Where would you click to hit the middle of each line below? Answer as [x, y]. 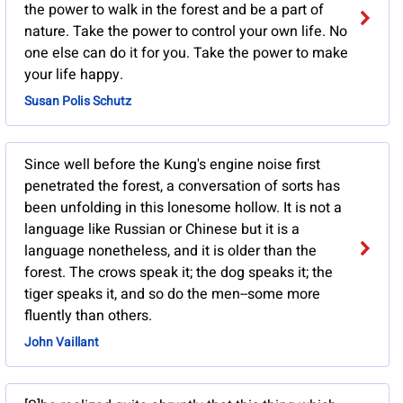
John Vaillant [61, 343]
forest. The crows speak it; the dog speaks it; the [178, 273]
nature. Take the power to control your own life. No [185, 32]
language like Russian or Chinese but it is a [161, 230]
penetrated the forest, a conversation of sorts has [182, 187]
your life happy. [73, 75]
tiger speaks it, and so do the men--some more [172, 295]
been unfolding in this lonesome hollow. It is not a [183, 208]
